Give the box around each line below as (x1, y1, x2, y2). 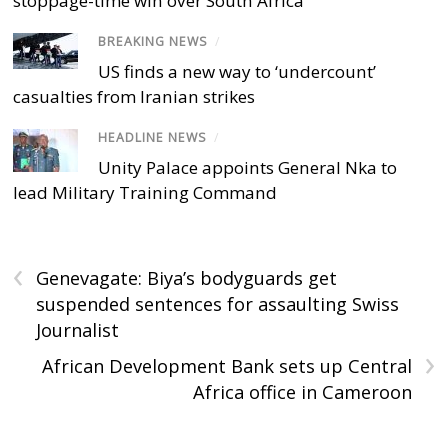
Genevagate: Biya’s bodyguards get (36, 265, 338, 290)
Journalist (36, 317, 120, 342)
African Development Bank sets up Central (41, 353, 412, 378)
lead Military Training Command (13, 180, 278, 204)
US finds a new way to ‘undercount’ (98, 59, 377, 83)
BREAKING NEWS (98, 32, 209, 50)
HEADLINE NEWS (98, 128, 208, 146)
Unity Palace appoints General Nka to (98, 155, 398, 179)
